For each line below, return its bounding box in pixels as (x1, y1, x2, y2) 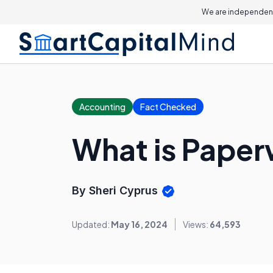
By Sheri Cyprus (72, 184, 161, 197)
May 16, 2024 (111, 219, 168, 230)
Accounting (79, 101, 126, 112)
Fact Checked (140, 101, 196, 112)
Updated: (72, 219, 111, 230)
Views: (183, 219, 210, 230)
